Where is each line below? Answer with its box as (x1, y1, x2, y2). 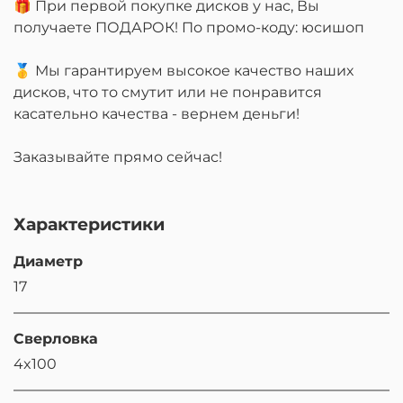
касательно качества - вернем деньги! (13, 105, 300, 122)
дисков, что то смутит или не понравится (13, 84, 322, 101)
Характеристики (13, 213, 165, 235)
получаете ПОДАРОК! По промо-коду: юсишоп (13, 19, 364, 36)
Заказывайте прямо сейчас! (13, 148, 222, 166)
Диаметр (13, 253, 83, 270)
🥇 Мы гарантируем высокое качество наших (13, 62, 354, 79)
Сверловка (13, 330, 98, 347)
